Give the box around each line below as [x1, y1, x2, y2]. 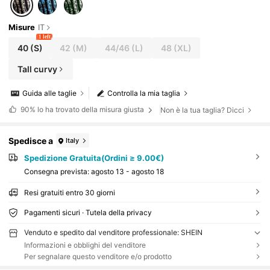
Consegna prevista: [24, 166, 91, 176]
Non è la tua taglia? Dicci [160, 105, 245, 115]
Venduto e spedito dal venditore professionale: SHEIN [24, 227, 202, 237]
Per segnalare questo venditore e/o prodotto [24, 251, 172, 261]
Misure [8, 22, 36, 33]
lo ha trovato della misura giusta [35, 105, 146, 115]
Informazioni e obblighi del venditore [24, 240, 146, 250]
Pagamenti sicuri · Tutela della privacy [24, 207, 152, 217]
